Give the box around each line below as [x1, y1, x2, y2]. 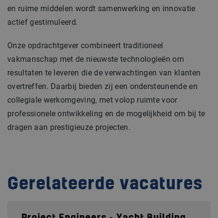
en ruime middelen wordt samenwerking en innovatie [7, 4, 196, 14]
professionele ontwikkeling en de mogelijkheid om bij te [7, 109, 205, 119]
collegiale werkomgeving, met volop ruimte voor [7, 95, 178, 105]
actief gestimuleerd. [7, 18, 78, 27]
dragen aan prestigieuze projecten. [7, 123, 130, 132]
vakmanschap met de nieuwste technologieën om [7, 54, 184, 64]
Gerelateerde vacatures [7, 176, 203, 193]
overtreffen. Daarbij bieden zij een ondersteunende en [7, 82, 198, 91]
